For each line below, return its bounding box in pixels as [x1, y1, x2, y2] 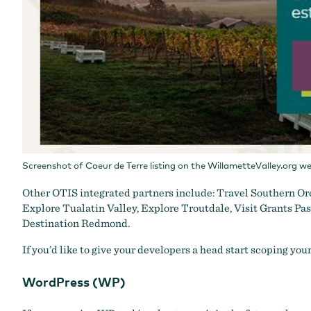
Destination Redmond [22, 216, 128, 230]
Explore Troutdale [141, 201, 230, 215]
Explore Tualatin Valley [22, 201, 137, 215]
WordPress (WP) [22, 274, 126, 290]
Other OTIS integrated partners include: [22, 185, 217, 199]
